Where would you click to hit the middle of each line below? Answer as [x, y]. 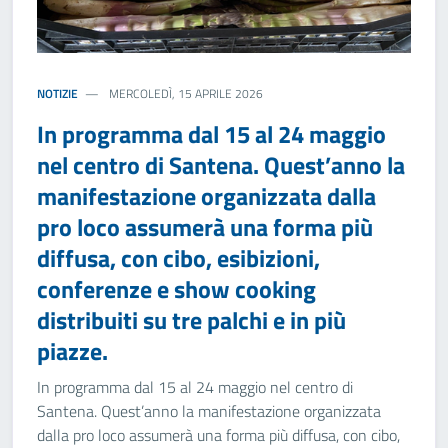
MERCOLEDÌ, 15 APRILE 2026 [185, 93]
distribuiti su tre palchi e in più [191, 320]
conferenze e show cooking [176, 289]
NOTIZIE [57, 93]
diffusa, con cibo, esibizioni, [178, 258]
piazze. [72, 351]
